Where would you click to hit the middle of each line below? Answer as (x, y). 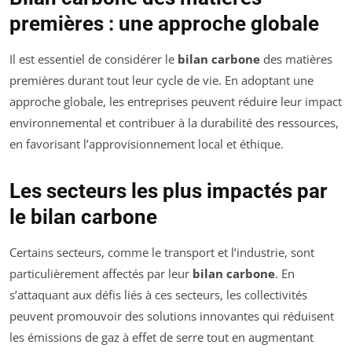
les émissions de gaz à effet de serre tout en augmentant (161, 337)
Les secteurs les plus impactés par (169, 191)
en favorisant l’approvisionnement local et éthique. (147, 143)
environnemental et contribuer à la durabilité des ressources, (174, 122)
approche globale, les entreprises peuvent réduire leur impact (176, 101)
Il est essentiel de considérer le (93, 59)
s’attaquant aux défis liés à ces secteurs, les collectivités (158, 294)
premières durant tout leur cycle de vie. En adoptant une (161, 80)
